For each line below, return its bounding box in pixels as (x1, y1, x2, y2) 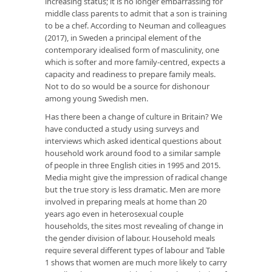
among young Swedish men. (45, 92, 148, 104)
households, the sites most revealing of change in (45, 220, 223, 231)
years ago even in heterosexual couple (45, 208, 183, 219)
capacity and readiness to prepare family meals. (45, 68, 216, 80)
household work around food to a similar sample (45, 147, 220, 158)
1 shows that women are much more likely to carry (45, 256, 227, 268)
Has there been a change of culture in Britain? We (45, 110, 222, 122)
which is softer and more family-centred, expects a (45, 56, 225, 67)
